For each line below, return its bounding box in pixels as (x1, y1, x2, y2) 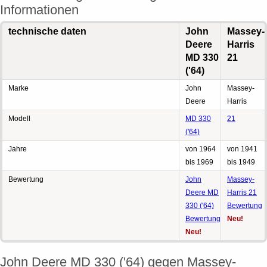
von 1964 (185, 145, 216, 153)
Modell (8, 114, 30, 123)
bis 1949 (227, 158, 255, 166)
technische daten (8, 26, 86, 36)
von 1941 (227, 145, 257, 153)
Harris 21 (227, 188, 257, 197)
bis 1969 (185, 158, 213, 166)
